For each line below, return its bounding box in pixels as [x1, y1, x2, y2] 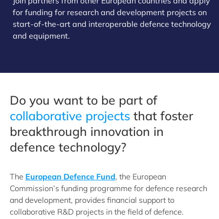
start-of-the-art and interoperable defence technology [13, 19, 211, 29]
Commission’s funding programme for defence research [10, 183, 207, 193]
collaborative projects [10, 108, 130, 123]
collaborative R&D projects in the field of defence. [10, 207, 184, 217]
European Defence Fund [25, 172, 115, 181]
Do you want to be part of [10, 92, 157, 108]
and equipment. [13, 31, 70, 41]
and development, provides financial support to [10, 195, 175, 205]
